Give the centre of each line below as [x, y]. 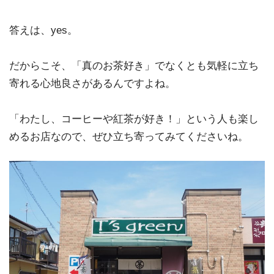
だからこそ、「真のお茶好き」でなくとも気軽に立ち [134, 65]
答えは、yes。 [43, 30]
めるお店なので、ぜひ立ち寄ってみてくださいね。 [129, 136]
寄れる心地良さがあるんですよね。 [92, 83]
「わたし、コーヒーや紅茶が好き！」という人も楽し [134, 119]
